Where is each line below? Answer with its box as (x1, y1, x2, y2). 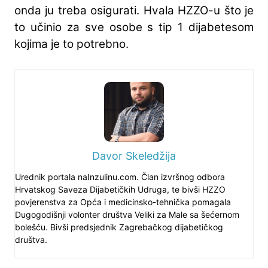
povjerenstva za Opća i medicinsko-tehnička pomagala (15, 197, 231, 208)
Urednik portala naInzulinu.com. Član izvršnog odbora (15, 172, 225, 182)
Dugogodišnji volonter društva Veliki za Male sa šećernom (15, 209, 239, 220)
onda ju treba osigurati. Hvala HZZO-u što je (14, 4, 254, 18)
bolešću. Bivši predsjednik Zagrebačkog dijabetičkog (15, 222, 223, 233)
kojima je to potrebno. (14, 37, 129, 51)
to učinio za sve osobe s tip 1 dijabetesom (14, 20, 254, 35)
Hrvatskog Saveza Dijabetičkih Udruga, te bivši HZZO (15, 184, 226, 195)
